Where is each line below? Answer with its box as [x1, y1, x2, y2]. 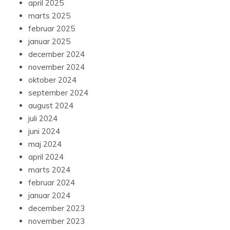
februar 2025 [28, 24, 75, 34]
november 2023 [28, 216, 85, 226]
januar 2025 [28, 36, 70, 47]
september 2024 [28, 88, 88, 98]
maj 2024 [28, 139, 62, 149]
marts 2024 [28, 165, 70, 175]
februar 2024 [28, 178, 75, 188]
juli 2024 [28, 113, 57, 124]
